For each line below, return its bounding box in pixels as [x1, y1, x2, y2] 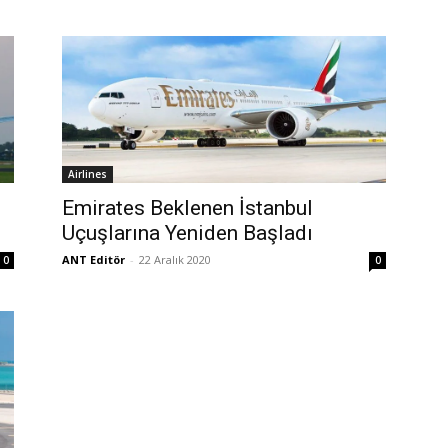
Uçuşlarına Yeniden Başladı [62, 220, 313, 245]
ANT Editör [62, 251, 125, 267]
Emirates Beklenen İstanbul [62, 195, 313, 220]
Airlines [68, 166, 107, 181]
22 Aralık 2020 [139, 251, 211, 267]
